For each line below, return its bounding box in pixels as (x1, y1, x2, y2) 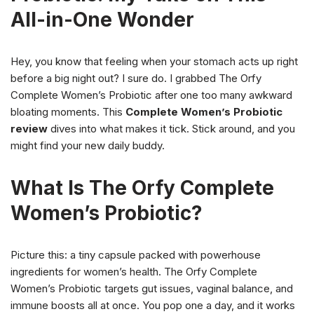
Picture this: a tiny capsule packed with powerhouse (11, 248, 261, 261)
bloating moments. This (11, 105, 125, 118)
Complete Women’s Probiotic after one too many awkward (11, 88, 292, 102)
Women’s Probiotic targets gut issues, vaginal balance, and (11, 282, 293, 295)
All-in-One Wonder (11, 8, 194, 32)
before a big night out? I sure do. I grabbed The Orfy (11, 71, 261, 85)
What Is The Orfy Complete (11, 176, 274, 200)
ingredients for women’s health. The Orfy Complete (11, 265, 257, 278)
